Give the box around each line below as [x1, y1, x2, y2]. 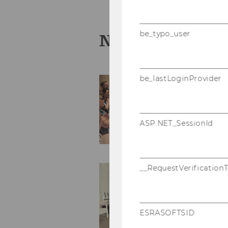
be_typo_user [139, 28, 191, 38]
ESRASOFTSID [139, 208, 195, 217]
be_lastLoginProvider [139, 73, 222, 83]
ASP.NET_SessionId [139, 118, 213, 128]
